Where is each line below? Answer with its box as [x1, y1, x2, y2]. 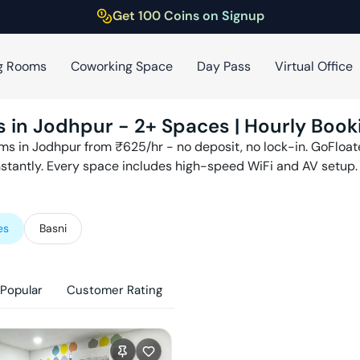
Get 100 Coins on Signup [112, 7, 264, 24]
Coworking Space [70, 57, 173, 75]
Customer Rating [67, 282, 162, 298]
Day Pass [196, 57, 251, 75]
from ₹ [84, 138, 123, 155]
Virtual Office [274, 57, 353, 75]
